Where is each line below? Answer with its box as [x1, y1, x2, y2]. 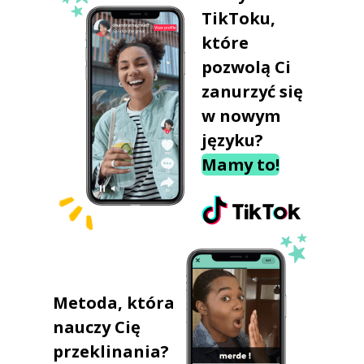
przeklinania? [53, 340, 169, 362]
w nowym [201, 105, 280, 127]
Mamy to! [201, 154, 279, 175]
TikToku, [201, 7, 275, 29]
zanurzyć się [201, 80, 303, 102]
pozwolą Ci [201, 56, 291, 78]
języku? [201, 129, 263, 151]
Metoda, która [53, 291, 175, 314]
